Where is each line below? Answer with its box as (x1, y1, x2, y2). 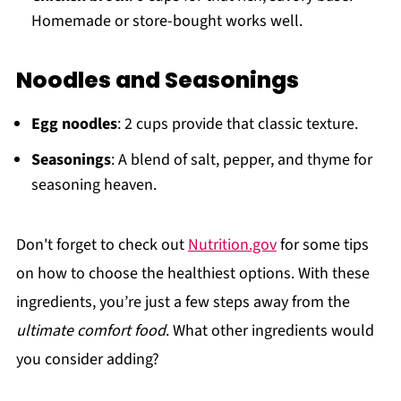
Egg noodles (30, 113, 117, 136)
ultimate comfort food (15, 320, 166, 343)
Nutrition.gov (187, 234, 277, 257)
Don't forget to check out (15, 234, 188, 257)
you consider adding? (15, 348, 159, 371)
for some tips (276, 234, 369, 257)
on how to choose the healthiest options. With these (15, 262, 370, 286)
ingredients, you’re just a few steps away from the (15, 291, 350, 314)
